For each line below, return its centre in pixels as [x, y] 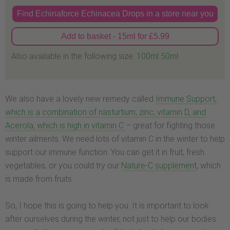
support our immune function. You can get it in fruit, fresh [105, 152]
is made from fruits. [39, 179]
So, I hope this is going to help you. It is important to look [107, 205]
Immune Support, [186, 99]
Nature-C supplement [159, 166]
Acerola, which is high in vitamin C [65, 126]
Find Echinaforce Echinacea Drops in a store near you [115, 13]
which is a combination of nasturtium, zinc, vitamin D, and [106, 112]
